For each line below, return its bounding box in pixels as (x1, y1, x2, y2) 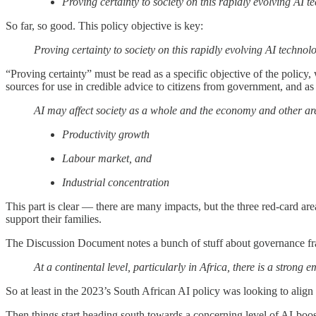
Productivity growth (62, 128, 150, 141)
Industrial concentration (62, 176, 169, 189)
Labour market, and (62, 152, 152, 165)
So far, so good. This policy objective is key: (6, 20, 203, 32)
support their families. (6, 213, 102, 226)
